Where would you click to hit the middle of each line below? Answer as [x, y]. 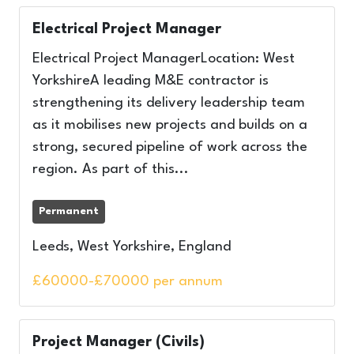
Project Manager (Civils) [119, 342]
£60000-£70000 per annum [128, 282]
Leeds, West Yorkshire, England [132, 247]
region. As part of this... [111, 169]
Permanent [69, 211]
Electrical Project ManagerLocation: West [164, 59]
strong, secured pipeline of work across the [170, 147]
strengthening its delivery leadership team [169, 103]
